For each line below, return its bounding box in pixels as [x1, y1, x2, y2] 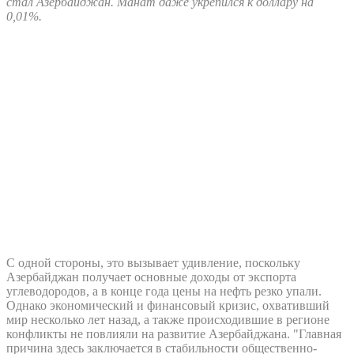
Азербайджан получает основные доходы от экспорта [6, 269, 296, 284]
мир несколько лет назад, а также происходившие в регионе [6, 312, 330, 326]
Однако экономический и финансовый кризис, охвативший [6, 298, 330, 312]
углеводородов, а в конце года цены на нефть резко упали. [6, 284, 322, 298]
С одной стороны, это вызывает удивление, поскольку [6, 255, 300, 269]
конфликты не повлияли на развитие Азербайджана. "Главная [6, 326, 341, 341]
